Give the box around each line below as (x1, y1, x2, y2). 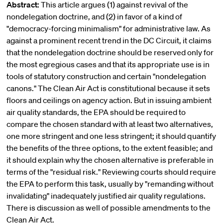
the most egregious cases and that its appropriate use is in (6, 59, 210, 69)
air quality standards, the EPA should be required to (6, 107, 186, 117)
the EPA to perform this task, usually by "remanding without (6, 179, 214, 189)
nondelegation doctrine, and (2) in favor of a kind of (6, 11, 182, 21)
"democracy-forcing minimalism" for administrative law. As (6, 23, 211, 33)
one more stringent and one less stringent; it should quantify (6, 131, 216, 141)
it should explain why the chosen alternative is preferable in (6, 155, 214, 165)
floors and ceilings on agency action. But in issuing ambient (6, 95, 212, 105)
